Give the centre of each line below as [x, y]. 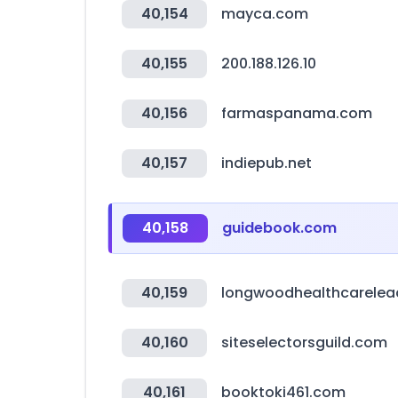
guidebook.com [279, 228]
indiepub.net [267, 163]
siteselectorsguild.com [304, 342]
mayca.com [265, 14]
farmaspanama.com [297, 113]
